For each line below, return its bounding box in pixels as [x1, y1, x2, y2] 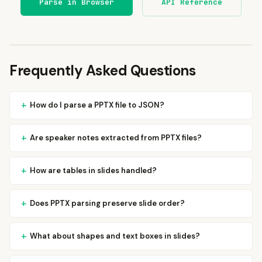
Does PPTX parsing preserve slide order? [30, 198, 185, 208]
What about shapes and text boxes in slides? [30, 231, 200, 241]
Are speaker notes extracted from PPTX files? [30, 133, 202, 143]
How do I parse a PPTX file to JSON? [30, 100, 164, 110]
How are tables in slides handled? [30, 166, 157, 175]
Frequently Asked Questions [9, 61, 195, 80]
